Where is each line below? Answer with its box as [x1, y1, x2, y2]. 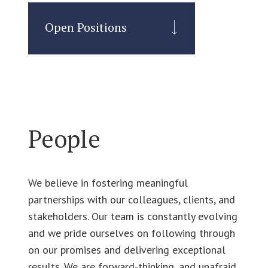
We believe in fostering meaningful [28, 176, 188, 190]
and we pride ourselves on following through [28, 226, 235, 240]
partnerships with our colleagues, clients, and [28, 193, 235, 207]
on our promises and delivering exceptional [28, 243, 226, 257]
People [28, 122, 100, 154]
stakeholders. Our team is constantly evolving [28, 209, 237, 224]
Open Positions [44, 19, 127, 36]
